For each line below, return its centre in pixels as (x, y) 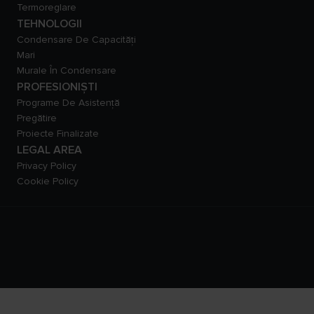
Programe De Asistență (68, 102)
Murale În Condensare (67, 70)
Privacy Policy (47, 165)
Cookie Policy (48, 181)
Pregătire (37, 118)
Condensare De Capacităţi (76, 39)
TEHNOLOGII (49, 23)
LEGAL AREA (49, 150)
